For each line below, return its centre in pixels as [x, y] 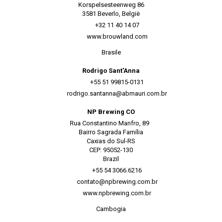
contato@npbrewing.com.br [117, 182]
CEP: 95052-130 [111, 150]
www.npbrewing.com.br [117, 193]
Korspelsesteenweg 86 [111, 5]
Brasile [111, 52]
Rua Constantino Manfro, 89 [111, 123]
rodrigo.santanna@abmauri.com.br [117, 93]
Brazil [111, 159]
